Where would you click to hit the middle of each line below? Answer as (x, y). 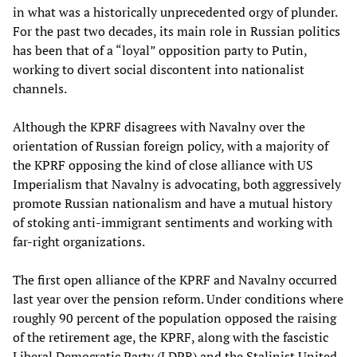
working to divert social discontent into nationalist (159, 70)
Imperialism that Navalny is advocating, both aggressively (177, 184)
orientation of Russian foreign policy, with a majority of (171, 146)
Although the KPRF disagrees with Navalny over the (159, 127)
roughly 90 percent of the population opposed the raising (175, 318)
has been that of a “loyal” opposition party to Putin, (160, 51)
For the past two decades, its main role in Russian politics (177, 31)
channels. (40, 89)
